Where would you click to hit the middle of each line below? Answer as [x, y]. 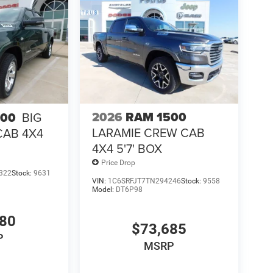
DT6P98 [129, 190]
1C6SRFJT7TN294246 [144, 181]
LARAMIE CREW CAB [148, 133]
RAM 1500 [156, 117]
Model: [104, 190]
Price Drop [118, 162]
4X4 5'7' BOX [127, 149]
